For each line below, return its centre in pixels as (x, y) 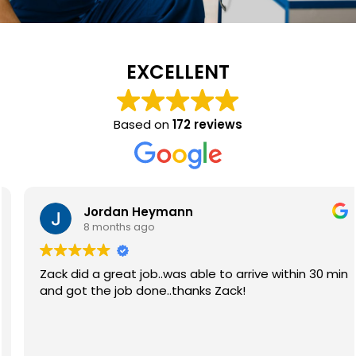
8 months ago (103, 226)
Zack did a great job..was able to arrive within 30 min (178, 274)
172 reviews (207, 125)
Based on (143, 125)
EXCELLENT (178, 72)
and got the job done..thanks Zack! (127, 291)
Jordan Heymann (122, 211)
